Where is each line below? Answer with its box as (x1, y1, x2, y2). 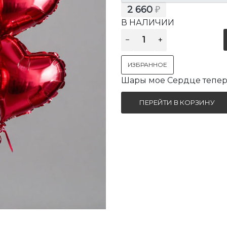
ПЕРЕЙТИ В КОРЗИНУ (139, 98, 215, 106)
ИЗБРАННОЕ (128, 60, 167, 68)
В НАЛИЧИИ (121, 17, 174, 27)
